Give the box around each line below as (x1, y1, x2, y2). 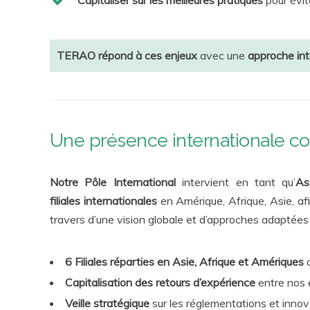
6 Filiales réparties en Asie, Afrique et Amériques (65, 255, 307, 268)
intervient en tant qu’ (175, 175, 296, 189)
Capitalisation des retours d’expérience (65, 275, 255, 289)
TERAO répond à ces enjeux (57, 48, 197, 62)
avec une (197, 48, 248, 62)
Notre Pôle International (50, 175, 176, 189)
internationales (80, 194, 157, 208)
